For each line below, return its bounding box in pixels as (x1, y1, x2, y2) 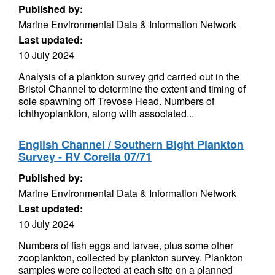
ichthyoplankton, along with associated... (18, 106, 194, 120)
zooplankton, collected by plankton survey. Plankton (18, 250, 243, 265)
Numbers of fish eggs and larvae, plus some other (18, 238, 233, 252)
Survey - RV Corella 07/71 (18, 149, 152, 165)
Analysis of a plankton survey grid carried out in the (18, 69, 239, 83)
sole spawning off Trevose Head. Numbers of (18, 94, 214, 108)
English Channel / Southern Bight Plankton (18, 136, 244, 152)
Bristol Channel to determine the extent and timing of (18, 82, 246, 96)
